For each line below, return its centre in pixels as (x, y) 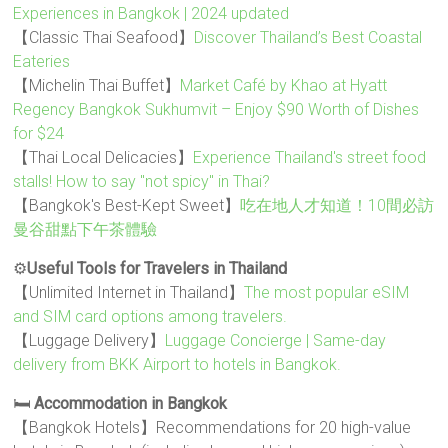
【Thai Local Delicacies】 (103, 158)
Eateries (42, 62)
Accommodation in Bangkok (131, 404)
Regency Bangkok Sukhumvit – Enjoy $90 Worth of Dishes (216, 110)
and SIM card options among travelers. (150, 317)
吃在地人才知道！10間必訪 (337, 206)
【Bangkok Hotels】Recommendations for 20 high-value (212, 428)
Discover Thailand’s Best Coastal (308, 38)
